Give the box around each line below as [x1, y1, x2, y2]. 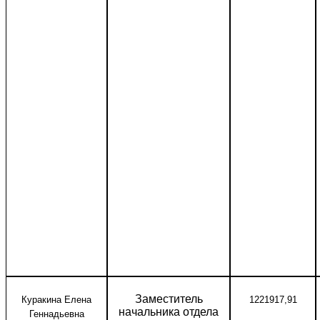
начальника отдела [119, 306, 219, 318]
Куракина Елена [21, 294, 91, 305]
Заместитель [134, 293, 203, 305]
